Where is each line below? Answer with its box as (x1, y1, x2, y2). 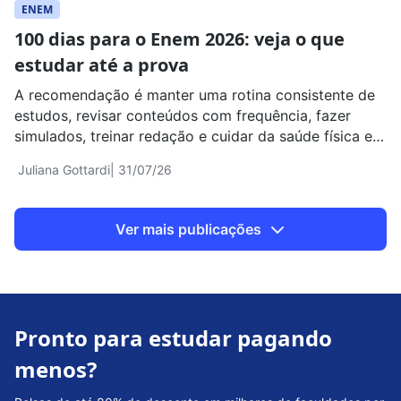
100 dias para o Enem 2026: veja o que (14, 27, 345, 52)
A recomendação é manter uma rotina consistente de (14, 86, 375, 105)
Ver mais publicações (115, 219, 265, 238)
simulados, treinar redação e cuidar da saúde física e (14, 127, 372, 146)
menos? (14, 354, 97, 385)
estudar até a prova (14, 53, 189, 78)
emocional (14, 148, 84, 166)
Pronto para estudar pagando (14, 323, 332, 354)
